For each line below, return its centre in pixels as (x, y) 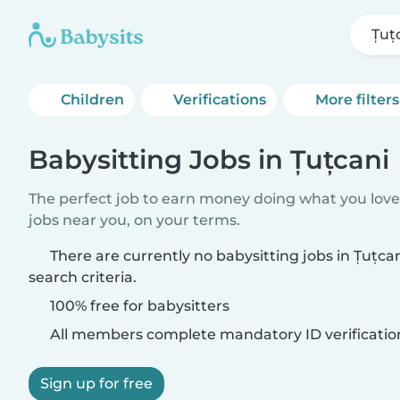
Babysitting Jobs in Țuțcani (209, 159)
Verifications (220, 100)
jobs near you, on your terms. (134, 220)
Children (92, 100)
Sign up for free (96, 383)
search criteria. (83, 277)
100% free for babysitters (138, 306)
